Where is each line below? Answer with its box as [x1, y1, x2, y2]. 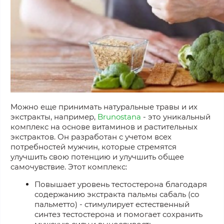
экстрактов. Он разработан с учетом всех [10, 131, 171, 141]
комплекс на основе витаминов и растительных [10, 121, 197, 131]
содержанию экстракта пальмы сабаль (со [34, 189, 199, 199]
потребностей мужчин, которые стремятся [10, 141, 176, 151]
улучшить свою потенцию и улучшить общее [10, 151, 184, 161]
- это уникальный [141, 111, 210, 121]
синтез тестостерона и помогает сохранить [34, 209, 202, 219]
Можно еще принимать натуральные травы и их [10, 101, 197, 111]
